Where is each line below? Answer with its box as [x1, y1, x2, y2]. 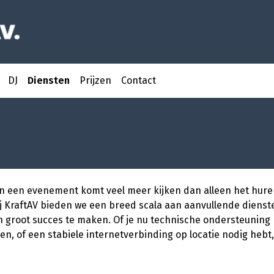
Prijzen [80, 75, 111, 86]
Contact [121, 75, 156, 86]
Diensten [28, 75, 70, 86]
